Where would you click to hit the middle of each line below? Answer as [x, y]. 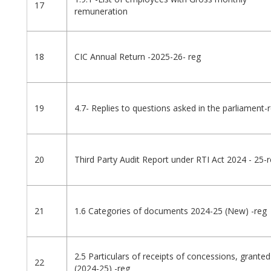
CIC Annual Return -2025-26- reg [138, 57]
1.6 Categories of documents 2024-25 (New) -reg [171, 211]
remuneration [101, 11]
